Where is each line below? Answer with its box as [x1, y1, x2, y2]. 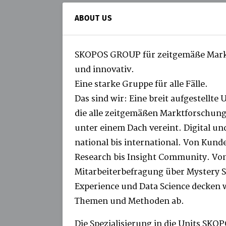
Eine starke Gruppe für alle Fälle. [75, 79, 208, 89]
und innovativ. [75, 64, 135, 75]
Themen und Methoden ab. [75, 196, 185, 206]
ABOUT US [74, 13, 112, 25]
